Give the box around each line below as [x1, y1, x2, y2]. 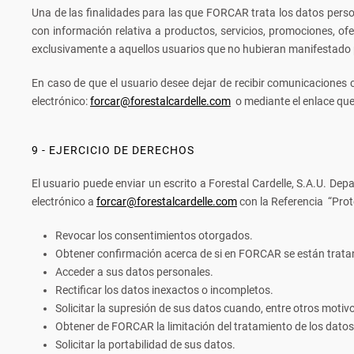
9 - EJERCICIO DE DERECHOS [32, 144, 194, 156]
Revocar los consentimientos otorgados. [55, 229, 253, 242]
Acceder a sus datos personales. [55, 265, 213, 278]
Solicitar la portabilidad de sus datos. [55, 338, 235, 351]
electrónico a [32, 195, 96, 208]
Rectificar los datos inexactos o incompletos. [55, 284, 273, 296]
